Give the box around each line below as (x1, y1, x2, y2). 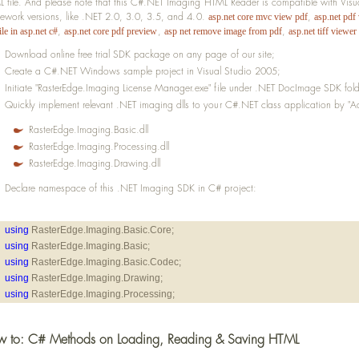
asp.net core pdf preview (64, 26, 158, 37)
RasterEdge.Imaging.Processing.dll (29, 140, 170, 153)
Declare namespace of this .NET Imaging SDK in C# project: (5, 182, 256, 195)
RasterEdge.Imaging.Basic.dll (29, 123, 149, 136)
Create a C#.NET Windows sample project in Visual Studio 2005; (5, 65, 280, 78)
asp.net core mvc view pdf (208, 11, 308, 22)
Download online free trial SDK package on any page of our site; (5, 48, 275, 61)
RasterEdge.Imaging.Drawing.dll (29, 157, 161, 170)
